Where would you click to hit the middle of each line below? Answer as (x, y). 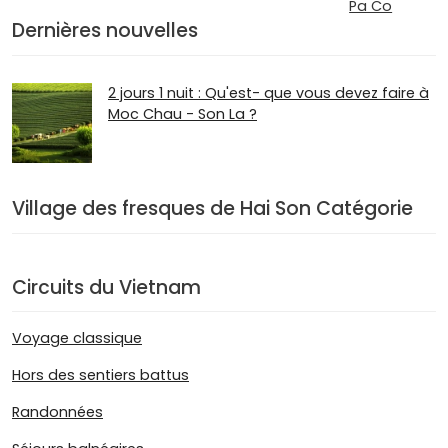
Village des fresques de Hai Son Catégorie (212, 208)
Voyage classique (77, 338)
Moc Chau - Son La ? (182, 113)
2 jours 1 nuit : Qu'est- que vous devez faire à (268, 92)
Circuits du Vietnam (106, 287)
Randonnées (57, 412)
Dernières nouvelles (105, 31)
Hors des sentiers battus (100, 375)
